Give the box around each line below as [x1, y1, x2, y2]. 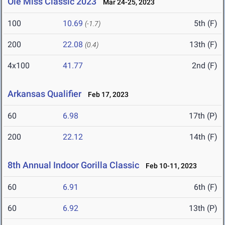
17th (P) [189, 111, 217, 121]
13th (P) [189, 203, 217, 213]
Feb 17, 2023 [83, 90, 129, 99]
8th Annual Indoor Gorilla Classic [8, 160, 139, 171]
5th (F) [194, 19, 217, 29]
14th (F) [189, 132, 217, 142]
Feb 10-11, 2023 [141, 162, 197, 170]
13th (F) [189, 40, 217, 50]
